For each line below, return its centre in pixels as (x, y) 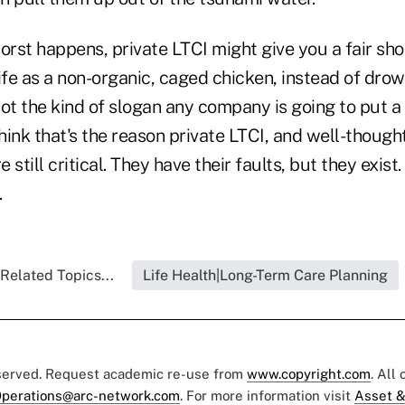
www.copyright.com (309, 373)
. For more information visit (267, 395)
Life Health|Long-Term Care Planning (265, 275)
